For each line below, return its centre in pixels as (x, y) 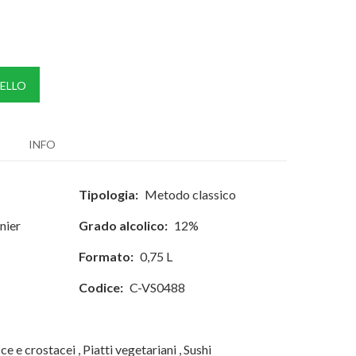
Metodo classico (191, 194)
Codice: (101, 287)
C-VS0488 (158, 287)
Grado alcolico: (124, 225)
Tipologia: (109, 194)
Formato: (106, 256)
